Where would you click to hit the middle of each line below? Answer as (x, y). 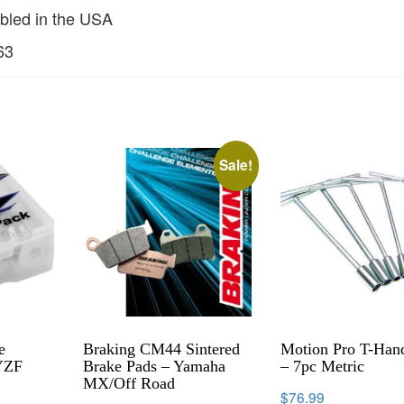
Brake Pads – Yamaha (155, 366)
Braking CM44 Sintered (162, 349)
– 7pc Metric (323, 366)
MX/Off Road (129, 383)
